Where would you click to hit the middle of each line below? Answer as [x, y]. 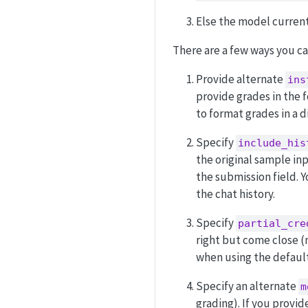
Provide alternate [241, 79]
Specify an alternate [247, 286]
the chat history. [235, 194]
